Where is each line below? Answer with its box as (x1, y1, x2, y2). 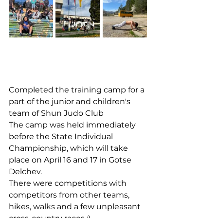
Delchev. (9, 166, 42, 176)
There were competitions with (9, 178, 128, 188)
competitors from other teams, (9, 190, 131, 200)
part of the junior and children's (9, 96, 132, 106)
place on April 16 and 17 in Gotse (9, 155, 133, 164)
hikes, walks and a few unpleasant (9, 201, 143, 211)
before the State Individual (9, 131, 115, 141)
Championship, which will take (9, 143, 130, 153)
